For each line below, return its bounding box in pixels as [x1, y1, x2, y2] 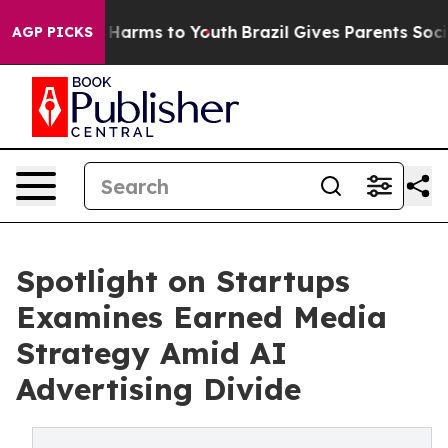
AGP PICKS [12, 23, 93, 41]
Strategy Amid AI [16, 334, 287, 372]
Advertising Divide [16, 370, 301, 408]
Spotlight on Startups [16, 262, 350, 300]
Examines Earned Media [16, 298, 387, 336]
